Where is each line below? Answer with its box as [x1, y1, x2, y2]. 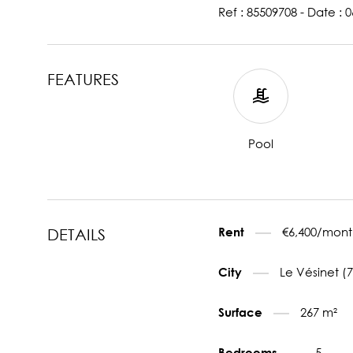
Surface [217, 304, 266, 319]
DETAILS [47, 225, 106, 243]
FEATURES [47, 69, 119, 88]
